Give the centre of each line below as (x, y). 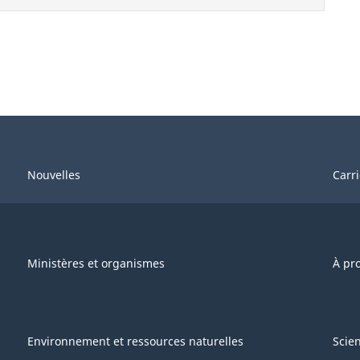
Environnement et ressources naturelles (135, 342)
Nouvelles (54, 175)
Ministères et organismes (96, 263)
